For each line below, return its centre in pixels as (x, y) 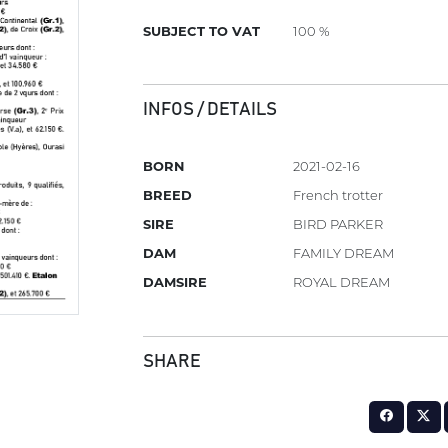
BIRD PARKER (338, 224)
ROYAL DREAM (342, 282)
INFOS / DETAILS (210, 109)
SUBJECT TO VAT (202, 30)
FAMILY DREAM (344, 253)
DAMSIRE (175, 282)
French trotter (338, 195)
